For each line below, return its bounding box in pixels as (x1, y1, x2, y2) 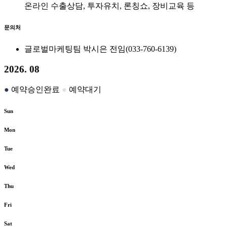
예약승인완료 (9, 85, 60, 94)
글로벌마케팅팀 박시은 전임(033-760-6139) (24, 44, 176, 53)
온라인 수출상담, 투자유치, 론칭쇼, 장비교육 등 (24, 1, 195, 10)
